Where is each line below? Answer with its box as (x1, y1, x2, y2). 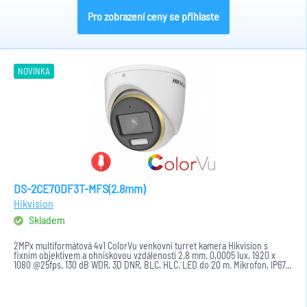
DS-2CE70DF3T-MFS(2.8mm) (14, 181, 145, 196)
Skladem (27, 213, 65, 226)
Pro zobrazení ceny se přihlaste (87, 10, 219, 23)
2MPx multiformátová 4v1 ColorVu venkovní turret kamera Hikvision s (14, 240, 268, 251)
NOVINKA (18, 66, 50, 77)
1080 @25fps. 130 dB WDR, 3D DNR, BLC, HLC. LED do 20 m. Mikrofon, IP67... (14, 259, 291, 271)
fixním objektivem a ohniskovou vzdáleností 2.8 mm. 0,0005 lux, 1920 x (14, 249, 275, 261)
